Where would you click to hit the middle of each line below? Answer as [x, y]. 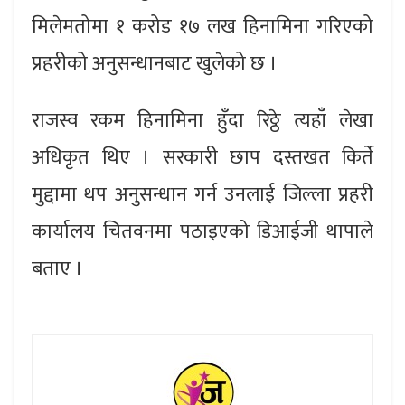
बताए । [57, 269]
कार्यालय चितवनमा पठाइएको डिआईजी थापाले [202, 232]
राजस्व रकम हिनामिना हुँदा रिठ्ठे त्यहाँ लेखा [202, 121]
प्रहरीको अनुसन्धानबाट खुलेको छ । [155, 64]
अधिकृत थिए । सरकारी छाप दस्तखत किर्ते [202, 158]
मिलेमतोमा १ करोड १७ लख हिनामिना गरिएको [202, 27]
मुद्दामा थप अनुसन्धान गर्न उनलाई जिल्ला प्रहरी [202, 195]
